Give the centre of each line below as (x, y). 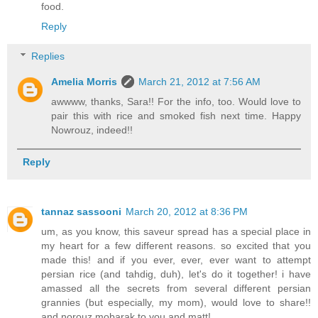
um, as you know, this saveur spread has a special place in (176, 232)
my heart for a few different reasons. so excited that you (176, 246)
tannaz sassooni (81, 212)
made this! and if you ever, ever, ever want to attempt (176, 260)
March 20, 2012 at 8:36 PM (187, 212)
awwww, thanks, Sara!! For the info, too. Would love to (176, 102)
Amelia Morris (84, 82)
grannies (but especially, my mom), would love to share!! (176, 303)
